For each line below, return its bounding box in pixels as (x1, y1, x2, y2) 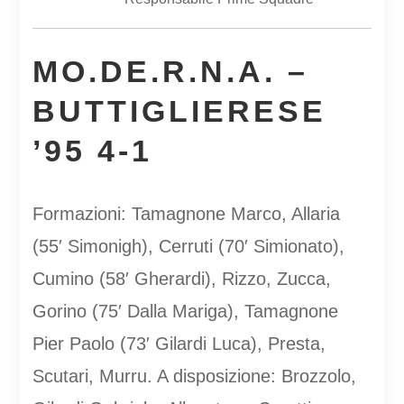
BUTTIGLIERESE (32, 93, 326, 128)
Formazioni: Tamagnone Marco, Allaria (32, 203, 340, 224)
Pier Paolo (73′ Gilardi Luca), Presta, (32, 333, 326, 353)
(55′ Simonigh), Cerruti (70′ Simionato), (32, 235, 344, 256)
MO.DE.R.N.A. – (32, 53, 308, 88)
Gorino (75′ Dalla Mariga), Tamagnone (32, 300, 338, 321)
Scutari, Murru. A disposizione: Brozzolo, (32, 365, 356, 386)
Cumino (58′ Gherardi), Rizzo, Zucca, (32, 268, 331, 289)
